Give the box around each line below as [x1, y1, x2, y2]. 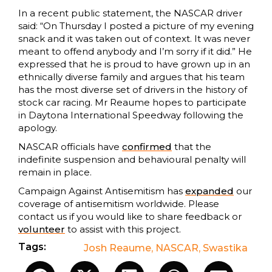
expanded [185, 185, 234, 197]
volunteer [18, 223, 65, 236]
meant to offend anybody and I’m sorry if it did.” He [18, 46, 252, 58]
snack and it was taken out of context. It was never [18, 33, 250, 45]
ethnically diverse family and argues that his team [18, 71, 245, 83]
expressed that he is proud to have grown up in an [18, 58, 250, 70]
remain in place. [18, 166, 92, 178]
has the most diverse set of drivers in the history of [18, 84, 247, 96]
